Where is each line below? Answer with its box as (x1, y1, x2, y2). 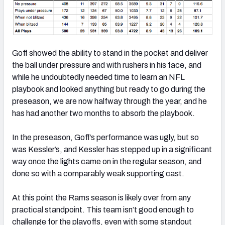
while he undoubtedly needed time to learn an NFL (12, 73, 185, 82)
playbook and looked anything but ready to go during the (12, 85, 205, 94)
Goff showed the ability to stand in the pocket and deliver (12, 49, 208, 58)
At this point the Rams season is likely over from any (12, 193, 191, 202)
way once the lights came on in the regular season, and (12, 157, 201, 166)
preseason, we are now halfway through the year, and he (12, 97, 207, 106)
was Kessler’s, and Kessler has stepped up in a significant (12, 145, 212, 154)
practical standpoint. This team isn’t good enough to (12, 205, 194, 214)
